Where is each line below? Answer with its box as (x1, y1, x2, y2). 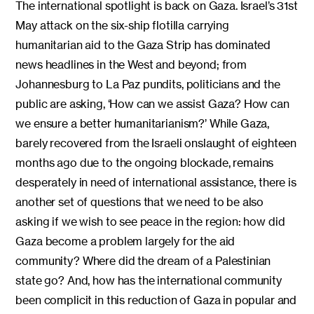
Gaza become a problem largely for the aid (15, 233, 235, 248)
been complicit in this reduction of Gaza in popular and (15, 292, 297, 307)
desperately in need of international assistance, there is (15, 175, 296, 189)
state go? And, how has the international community (15, 273, 282, 287)
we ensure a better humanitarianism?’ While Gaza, (15, 116, 270, 130)
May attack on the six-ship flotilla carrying (15, 18, 229, 32)
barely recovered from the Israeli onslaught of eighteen (15, 135, 297, 150)
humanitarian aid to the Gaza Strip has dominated (15, 37, 271, 52)
